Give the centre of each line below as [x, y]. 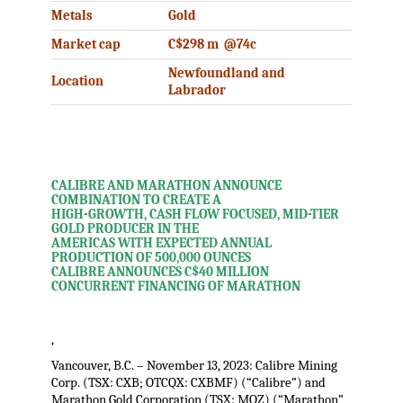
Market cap [85, 44]
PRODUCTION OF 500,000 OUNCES [151, 258]
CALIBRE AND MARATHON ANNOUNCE [166, 186]
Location [77, 81]
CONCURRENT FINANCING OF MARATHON [175, 287]
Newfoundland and [226, 73]
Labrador [197, 90]
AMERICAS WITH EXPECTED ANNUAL [161, 244]
